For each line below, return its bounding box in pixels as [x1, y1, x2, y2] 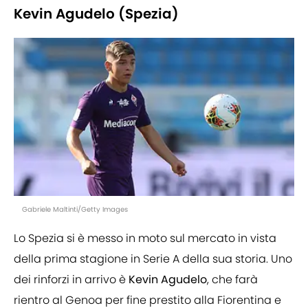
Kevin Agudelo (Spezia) [14, 4, 179, 24]
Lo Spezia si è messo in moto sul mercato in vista [14, 230, 276, 247]
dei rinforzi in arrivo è [14, 272, 129, 288]
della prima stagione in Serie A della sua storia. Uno [14, 251, 292, 267]
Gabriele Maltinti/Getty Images [22, 204, 128, 215]
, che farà [207, 272, 258, 288]
